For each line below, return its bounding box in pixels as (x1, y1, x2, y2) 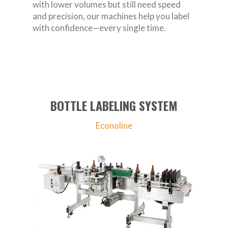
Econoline (96, 120, 132, 131)
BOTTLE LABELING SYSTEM (50, 96, 178, 115)
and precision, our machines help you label (33, 10, 189, 21)
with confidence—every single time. (33, 22, 166, 33)
